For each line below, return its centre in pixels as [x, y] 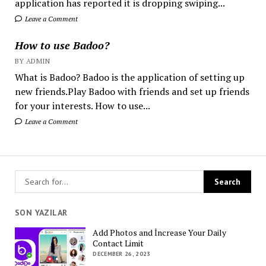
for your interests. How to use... [82, 105]
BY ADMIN [32, 61]
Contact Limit [118, 243]
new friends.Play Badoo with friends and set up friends [132, 91]
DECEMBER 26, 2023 [122, 254]
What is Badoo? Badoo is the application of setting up [129, 77]
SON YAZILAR [41, 213]
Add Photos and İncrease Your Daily [160, 232]
